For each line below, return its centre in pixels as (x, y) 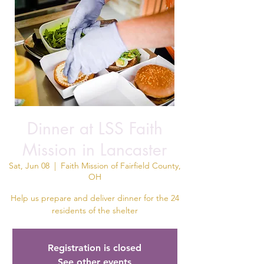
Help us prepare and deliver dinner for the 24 (95, 198)
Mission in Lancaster (95, 150)
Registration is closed (95, 248)
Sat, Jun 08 (29, 166)
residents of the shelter (95, 210)
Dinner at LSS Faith (95, 128)
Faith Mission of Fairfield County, (121, 166)
